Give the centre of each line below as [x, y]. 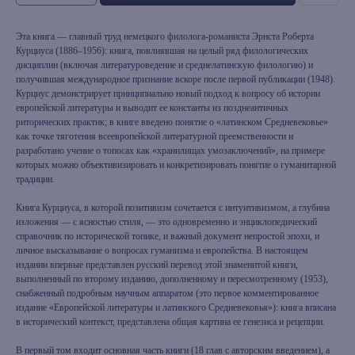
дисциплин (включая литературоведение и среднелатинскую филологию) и [164, 65]
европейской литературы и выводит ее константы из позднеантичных [152, 108]
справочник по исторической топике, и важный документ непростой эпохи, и [168, 236]
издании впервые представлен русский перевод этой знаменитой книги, [157, 265]
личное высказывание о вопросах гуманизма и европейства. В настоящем [162, 250]
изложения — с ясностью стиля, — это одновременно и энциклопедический [166, 222]
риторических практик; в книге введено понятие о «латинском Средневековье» [172, 122]
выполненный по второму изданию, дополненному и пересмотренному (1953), [172, 279]
